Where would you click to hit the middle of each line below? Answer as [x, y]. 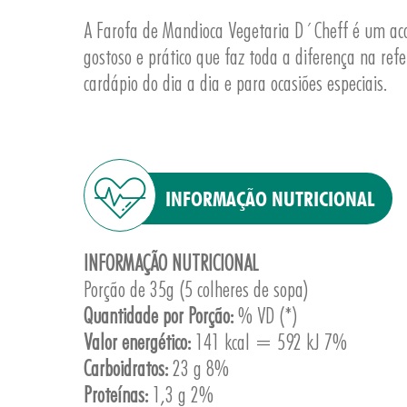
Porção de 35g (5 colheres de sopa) [196, 289]
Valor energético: [137, 342]
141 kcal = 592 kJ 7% [269, 342]
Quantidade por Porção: [159, 316]
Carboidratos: [126, 368]
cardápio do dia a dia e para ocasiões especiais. [235, 83]
